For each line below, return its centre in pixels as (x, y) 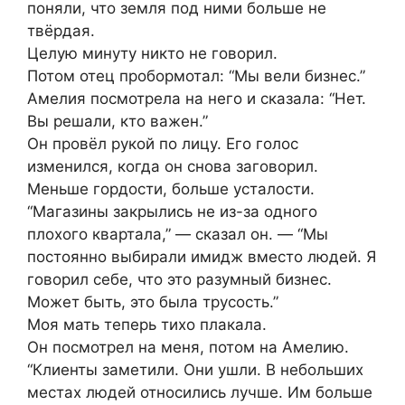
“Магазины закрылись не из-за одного (172, 212)
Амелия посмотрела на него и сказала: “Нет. (197, 99)
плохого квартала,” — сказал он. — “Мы (178, 235)
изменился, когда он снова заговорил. (173, 167)
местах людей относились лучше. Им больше (200, 393)
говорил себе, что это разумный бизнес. (179, 280)
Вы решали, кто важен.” (118, 122)
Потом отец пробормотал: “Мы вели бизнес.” (196, 76)
